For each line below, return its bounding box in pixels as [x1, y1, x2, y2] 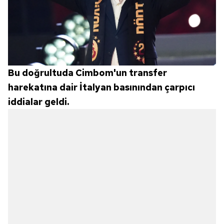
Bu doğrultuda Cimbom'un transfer [8, 66, 167, 78]
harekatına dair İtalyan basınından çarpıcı [8, 81, 195, 93]
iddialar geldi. [8, 95, 69, 107]
